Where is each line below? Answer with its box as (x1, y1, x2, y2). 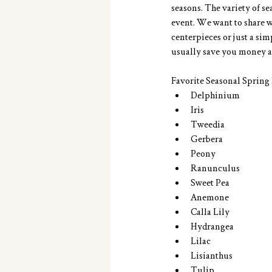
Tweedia (191, 117, 228, 130)
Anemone (191, 190, 233, 203)
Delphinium (191, 88, 243, 101)
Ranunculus (191, 161, 243, 174)
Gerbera (191, 132, 226, 144)
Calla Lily (191, 205, 233, 217)
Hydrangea (191, 219, 237, 232)
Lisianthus (191, 248, 236, 261)
